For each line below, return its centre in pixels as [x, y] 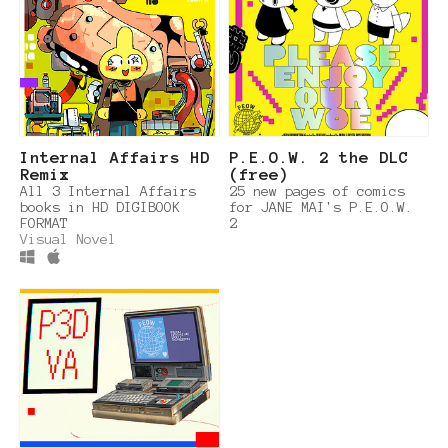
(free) [259, 174]
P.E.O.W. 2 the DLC [284, 157]
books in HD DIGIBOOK [100, 206]
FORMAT [44, 222]
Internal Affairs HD [115, 157]
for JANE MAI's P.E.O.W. [321, 206]
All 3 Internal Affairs [108, 190]
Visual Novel [68, 238]
